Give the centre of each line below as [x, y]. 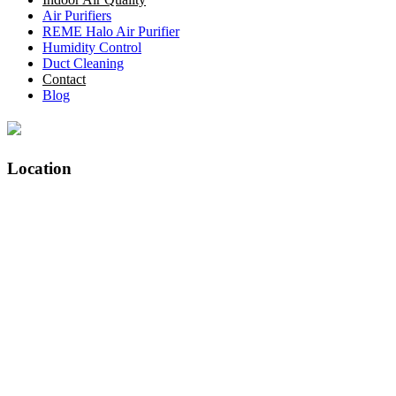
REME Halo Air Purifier [111, 31]
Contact [64, 79]
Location [39, 168]
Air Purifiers [77, 15]
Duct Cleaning [83, 63]
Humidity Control [92, 47]
